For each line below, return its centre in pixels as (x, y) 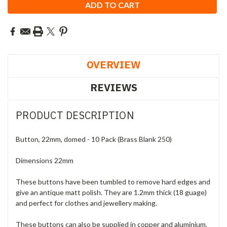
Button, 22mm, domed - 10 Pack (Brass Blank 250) (94, 139)
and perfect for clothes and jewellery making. (86, 203)
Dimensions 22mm (45, 161)
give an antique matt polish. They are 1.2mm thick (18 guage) (111, 193)
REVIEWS (113, 88)
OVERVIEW (113, 65)
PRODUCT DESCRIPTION (75, 116)
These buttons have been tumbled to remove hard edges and (113, 182)
